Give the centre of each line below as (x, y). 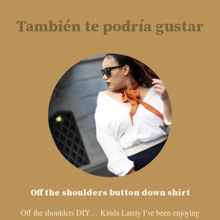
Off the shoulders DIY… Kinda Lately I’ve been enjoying (110, 213)
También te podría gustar (110, 27)
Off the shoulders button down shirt (110, 193)
